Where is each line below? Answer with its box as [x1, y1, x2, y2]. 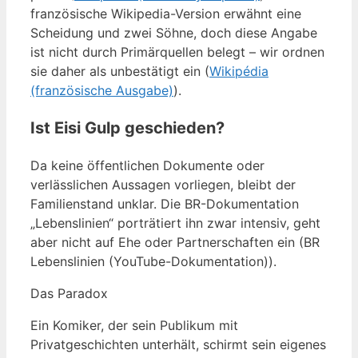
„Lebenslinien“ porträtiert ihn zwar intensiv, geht [30, 215, 320, 232]
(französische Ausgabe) [30, 82, 173, 99]
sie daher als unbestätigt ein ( [30, 63, 209, 80]
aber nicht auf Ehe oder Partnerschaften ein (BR [30, 234, 320, 251]
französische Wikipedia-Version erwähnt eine [30, 6, 301, 22]
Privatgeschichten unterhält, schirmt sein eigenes [30, 336, 326, 353]
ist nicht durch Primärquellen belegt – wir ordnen [30, 44, 324, 61]
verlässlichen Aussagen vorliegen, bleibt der [30, 177, 296, 193]
